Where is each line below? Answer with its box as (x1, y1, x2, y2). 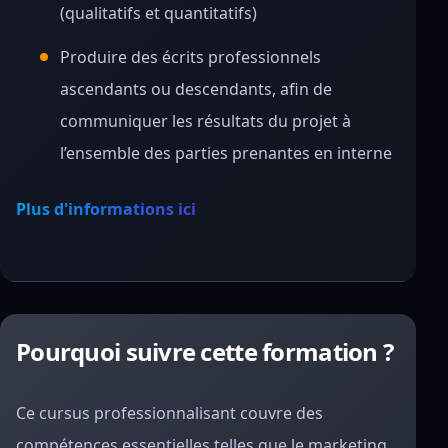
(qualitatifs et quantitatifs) (60, 2, 257, 24)
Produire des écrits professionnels (60, 46, 321, 68)
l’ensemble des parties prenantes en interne (60, 142, 392, 164)
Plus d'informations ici (16, 198, 196, 220)
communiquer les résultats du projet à (60, 110, 351, 132)
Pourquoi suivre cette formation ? (16, 335, 394, 368)
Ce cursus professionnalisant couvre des (16, 402, 323, 424)
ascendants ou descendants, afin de (60, 78, 332, 100)
